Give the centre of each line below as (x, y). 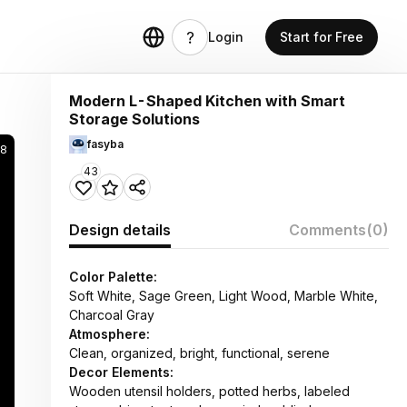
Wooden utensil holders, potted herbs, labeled (209, 391)
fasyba (105, 144)
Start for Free (322, 37)
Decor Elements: (121, 372)
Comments (328, 230)
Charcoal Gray (112, 315)
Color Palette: (113, 277)
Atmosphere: (109, 334)
